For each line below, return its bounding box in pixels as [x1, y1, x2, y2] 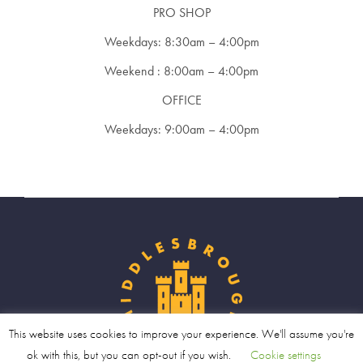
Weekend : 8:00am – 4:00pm [105, 62, 258, 79]
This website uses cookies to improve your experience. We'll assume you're [9, 326, 354, 343]
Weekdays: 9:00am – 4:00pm [104, 120, 259, 138]
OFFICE [161, 91, 202, 109]
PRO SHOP [152, 3, 211, 21]
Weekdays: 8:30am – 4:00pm [104, 32, 259, 50]
